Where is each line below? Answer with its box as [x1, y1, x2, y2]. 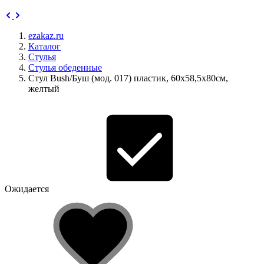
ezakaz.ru [28, 31, 64, 41]
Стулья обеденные [28, 62, 102, 72]
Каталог [28, 41, 61, 51]
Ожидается [5, 184, 49, 194]
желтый [28, 84, 60, 94]
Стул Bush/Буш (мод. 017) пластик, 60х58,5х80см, [28, 73, 228, 83]
